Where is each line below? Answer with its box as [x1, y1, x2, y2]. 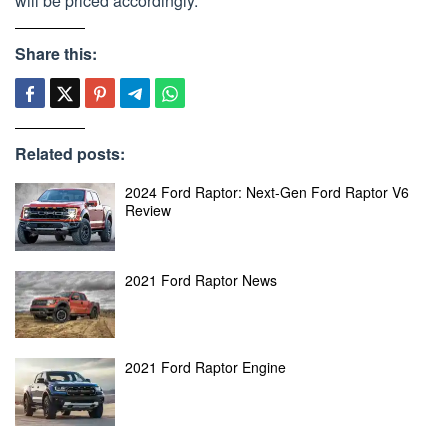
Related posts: [15, 142, 125, 166]
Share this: [15, 42, 97, 66]
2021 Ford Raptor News [125, 269, 277, 290]
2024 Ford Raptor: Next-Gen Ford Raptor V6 [125, 182, 409, 203]
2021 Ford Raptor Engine [125, 357, 286, 378]
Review [125, 200, 171, 221]
